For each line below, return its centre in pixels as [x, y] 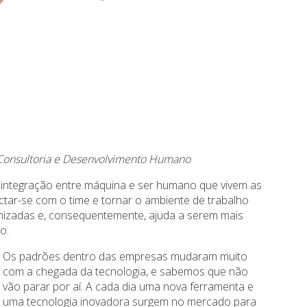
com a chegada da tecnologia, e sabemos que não [126, 272]
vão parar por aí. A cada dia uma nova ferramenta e [128, 287]
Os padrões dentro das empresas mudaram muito [125, 257]
